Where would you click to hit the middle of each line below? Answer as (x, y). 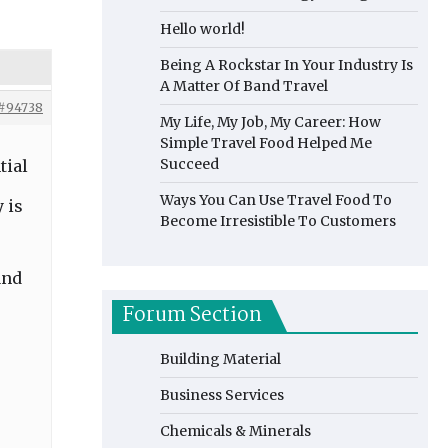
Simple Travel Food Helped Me (266, 143)
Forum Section (192, 316)
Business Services (222, 395)
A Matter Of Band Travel (244, 86)
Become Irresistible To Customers (278, 221)
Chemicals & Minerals (235, 431)
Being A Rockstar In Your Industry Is (286, 65)
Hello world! (202, 29)
